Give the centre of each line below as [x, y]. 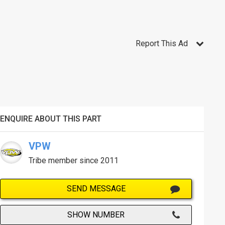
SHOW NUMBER [96, 214]
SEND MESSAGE [96, 188]
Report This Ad [161, 44]
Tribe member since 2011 [74, 160]
